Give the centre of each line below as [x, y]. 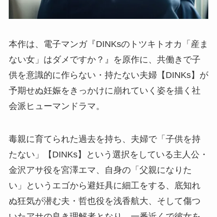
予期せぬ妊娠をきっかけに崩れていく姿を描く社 [104, 90]
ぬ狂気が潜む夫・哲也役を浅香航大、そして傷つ [104, 201]
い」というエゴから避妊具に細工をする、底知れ [104, 185]
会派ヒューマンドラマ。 [56, 106]
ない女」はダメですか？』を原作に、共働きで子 [104, 59]
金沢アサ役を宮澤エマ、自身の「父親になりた [100, 170]
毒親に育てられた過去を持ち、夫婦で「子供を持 [104, 139]
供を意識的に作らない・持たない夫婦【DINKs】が [108, 75]
